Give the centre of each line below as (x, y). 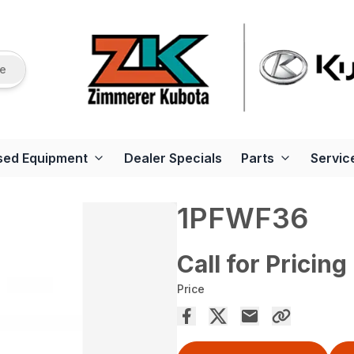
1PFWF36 (243, 218)
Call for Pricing (262, 264)
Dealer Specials (173, 158)
